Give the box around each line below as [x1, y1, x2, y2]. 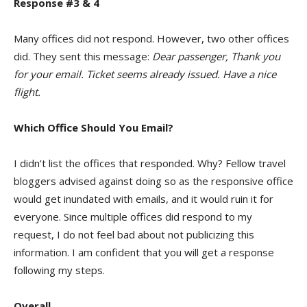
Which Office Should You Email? [14, 120, 173, 134]
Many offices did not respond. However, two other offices [14, 31, 289, 45]
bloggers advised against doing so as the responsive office [14, 173, 293, 188]
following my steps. [14, 262, 105, 277]
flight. [14, 84, 40, 99]
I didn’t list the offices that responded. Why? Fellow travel [14, 156, 286, 170]
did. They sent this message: [14, 49, 149, 63]
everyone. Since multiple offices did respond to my [14, 209, 252, 223]
